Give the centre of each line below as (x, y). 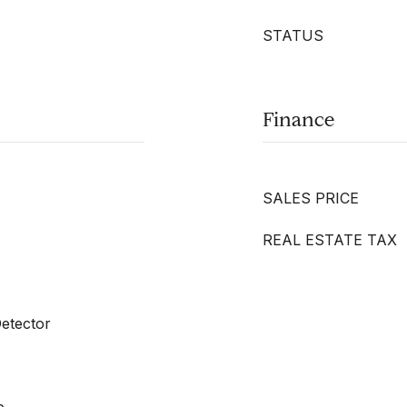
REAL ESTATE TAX (330, 240)
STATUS (293, 35)
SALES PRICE (311, 198)
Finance (298, 119)
